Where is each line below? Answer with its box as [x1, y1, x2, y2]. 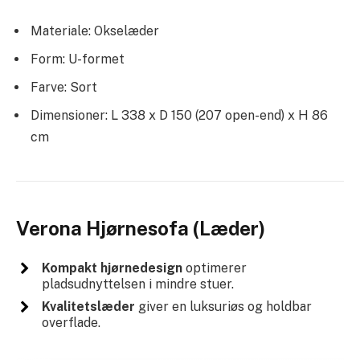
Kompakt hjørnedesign [41, 260, 182, 276]
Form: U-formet [31, 51, 125, 67]
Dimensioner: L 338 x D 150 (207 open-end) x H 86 [31, 107, 328, 123]
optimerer [182, 260, 247, 276]
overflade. [41, 314, 100, 330]
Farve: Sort [31, 79, 97, 95]
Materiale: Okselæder [31, 22, 159, 39]
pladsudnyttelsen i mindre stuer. [41, 276, 234, 292]
